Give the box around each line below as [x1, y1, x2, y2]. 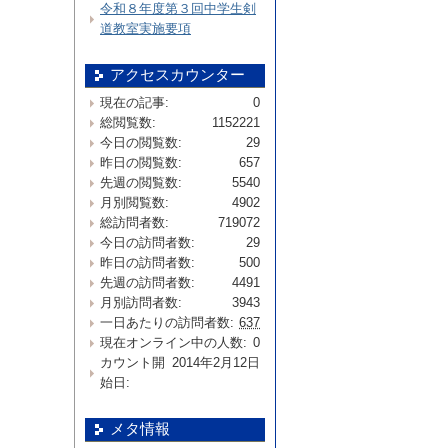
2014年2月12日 [172, 355, 260, 370]
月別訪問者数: [100, 295, 182, 310]
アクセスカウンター [110, 67, 245, 83]
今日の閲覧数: [100, 135, 182, 150]
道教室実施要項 [100, 21, 191, 36]
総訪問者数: [100, 215, 169, 230]
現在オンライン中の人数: [100, 335, 247, 350]
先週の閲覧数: [100, 175, 182, 190]
